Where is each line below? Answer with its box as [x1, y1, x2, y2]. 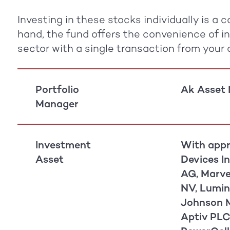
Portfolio [35, 83, 79, 95]
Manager [35, 97, 79, 110]
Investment [35, 138, 91, 151]
